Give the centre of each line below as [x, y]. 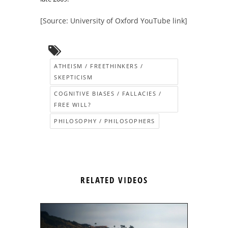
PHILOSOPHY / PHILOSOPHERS [105, 121]
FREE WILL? [73, 105]
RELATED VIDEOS [114, 180]
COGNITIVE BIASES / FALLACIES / [108, 94]
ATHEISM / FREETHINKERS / [98, 66]
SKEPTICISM [73, 77]
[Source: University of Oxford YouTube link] [114, 21]
